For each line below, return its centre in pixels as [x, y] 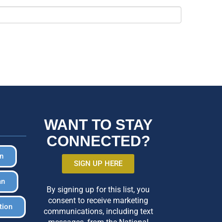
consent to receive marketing [98, 200]
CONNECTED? [98, 141]
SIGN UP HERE [98, 163]
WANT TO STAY [98, 124]
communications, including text [98, 211]
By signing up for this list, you [98, 189]
